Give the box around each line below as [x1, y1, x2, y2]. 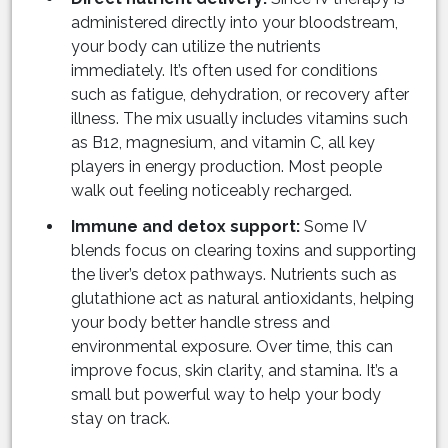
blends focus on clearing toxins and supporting [71, 241, 416, 261]
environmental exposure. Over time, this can [71, 337, 393, 357]
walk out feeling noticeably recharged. [71, 181, 352, 201]
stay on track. [71, 409, 170, 429]
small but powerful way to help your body [71, 385, 381, 405]
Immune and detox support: [71, 217, 300, 237]
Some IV [300, 217, 366, 237]
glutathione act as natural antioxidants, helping [71, 289, 414, 309]
